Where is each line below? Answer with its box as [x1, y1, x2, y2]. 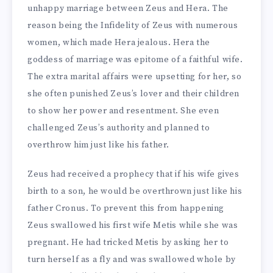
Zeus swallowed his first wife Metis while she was [27, 220, 238, 232]
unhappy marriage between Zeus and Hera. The [27, 2, 229, 14]
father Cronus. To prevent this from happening [27, 203, 225, 214]
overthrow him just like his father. [27, 139, 172, 151]
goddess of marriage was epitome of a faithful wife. [27, 54, 243, 65]
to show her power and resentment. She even [27, 105, 219, 116]
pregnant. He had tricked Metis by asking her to [27, 237, 229, 249]
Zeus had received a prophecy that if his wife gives [27, 169, 239, 180]
